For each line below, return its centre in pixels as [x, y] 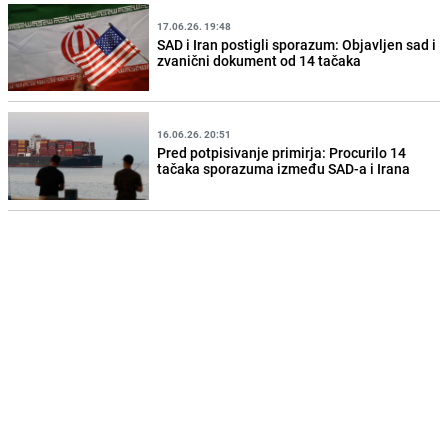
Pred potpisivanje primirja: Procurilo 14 [282, 152]
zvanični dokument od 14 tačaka [259, 60]
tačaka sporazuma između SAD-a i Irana [284, 168]
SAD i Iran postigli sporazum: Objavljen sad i [297, 44]
